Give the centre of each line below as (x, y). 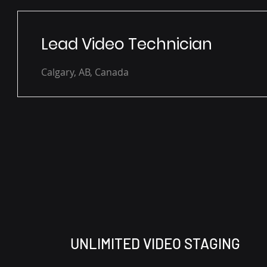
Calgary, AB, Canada (85, 72)
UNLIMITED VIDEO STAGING (155, 244)
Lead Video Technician (127, 44)
